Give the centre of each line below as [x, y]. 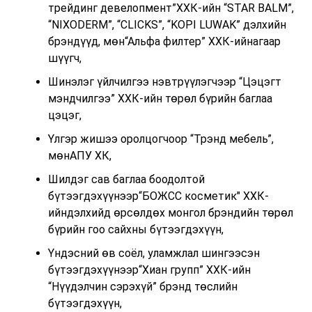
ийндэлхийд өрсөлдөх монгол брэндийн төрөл [170, 212]
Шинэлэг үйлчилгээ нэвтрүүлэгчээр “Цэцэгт [164, 81]
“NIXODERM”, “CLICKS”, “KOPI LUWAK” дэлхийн [167, 24]
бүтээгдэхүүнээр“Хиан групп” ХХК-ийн [149, 270]
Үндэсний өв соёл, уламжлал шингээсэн [154, 253]
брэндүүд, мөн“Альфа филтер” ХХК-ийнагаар [164, 41]
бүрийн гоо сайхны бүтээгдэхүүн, [135, 229]
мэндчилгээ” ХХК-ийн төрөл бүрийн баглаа [160, 98]
